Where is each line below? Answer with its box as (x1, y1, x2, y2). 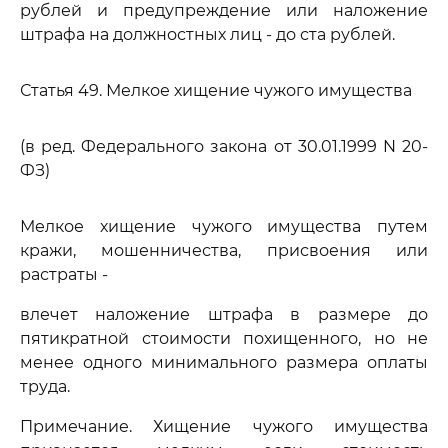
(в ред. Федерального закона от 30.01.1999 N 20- (20, 137, 428, 156)
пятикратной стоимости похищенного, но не (20, 329, 428, 348)
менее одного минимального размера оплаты (20, 353, 428, 372)
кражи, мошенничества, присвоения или (20, 241, 428, 260)
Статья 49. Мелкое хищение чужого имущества (20, 81, 412, 100)
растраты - (20, 265, 108, 284)
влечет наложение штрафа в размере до (20, 305, 428, 324)
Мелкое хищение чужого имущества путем (20, 217, 428, 236)
